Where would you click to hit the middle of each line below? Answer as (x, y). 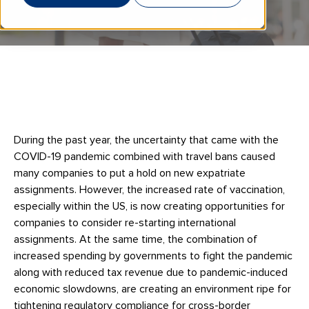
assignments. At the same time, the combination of (136, 239)
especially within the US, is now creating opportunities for (149, 206)
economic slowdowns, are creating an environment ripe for (152, 289)
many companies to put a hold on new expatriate (130, 173)
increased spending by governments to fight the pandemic (153, 256)
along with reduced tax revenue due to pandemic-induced (151, 272)
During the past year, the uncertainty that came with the (146, 140)
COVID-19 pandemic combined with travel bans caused (144, 157)
